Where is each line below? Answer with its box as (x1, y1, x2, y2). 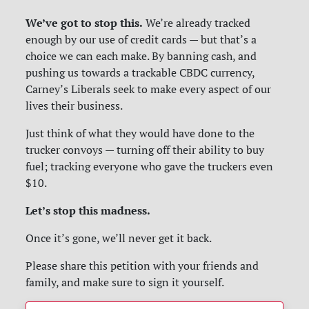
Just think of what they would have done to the (26, 126, 255, 141)
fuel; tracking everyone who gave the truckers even (26, 159, 274, 174)
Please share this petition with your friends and (26, 259, 259, 273)
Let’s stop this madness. (26, 203, 151, 219)
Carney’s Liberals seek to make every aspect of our (26, 82, 272, 97)
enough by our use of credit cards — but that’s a (26, 32, 257, 47)
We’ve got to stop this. (26, 15, 143, 31)
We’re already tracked (143, 16, 251, 30)
